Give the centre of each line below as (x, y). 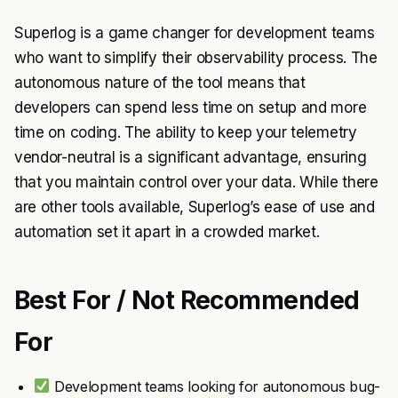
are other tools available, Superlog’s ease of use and (195, 207)
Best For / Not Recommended (187, 300)
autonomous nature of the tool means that (160, 82)
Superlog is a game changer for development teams (195, 32)
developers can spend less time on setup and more (191, 107)
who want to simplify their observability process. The (196, 57)
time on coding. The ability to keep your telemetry (186, 132)
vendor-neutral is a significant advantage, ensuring (191, 157)
